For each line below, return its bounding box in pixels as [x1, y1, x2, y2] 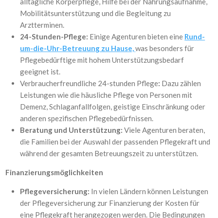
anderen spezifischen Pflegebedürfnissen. [20, 114, 154, 123]
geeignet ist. [20, 67, 61, 76]
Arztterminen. [20, 20, 65, 29]
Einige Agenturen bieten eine [88, 32, 185, 41]
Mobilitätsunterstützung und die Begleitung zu [20, 9, 171, 18]
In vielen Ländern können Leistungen [90, 187, 209, 196]
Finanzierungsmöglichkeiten [5, 168, 104, 177]
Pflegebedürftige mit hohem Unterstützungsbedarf [20, 55, 184, 64]
